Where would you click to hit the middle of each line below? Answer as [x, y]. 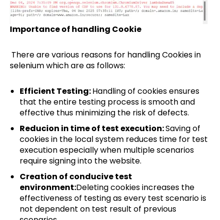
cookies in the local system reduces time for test [114, 139]
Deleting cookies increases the [135, 188]
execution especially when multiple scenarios [107, 150]
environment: [48, 188]
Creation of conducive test [76, 177]
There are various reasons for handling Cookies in [106, 55]
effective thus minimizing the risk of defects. [104, 113]
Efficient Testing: [56, 91]
